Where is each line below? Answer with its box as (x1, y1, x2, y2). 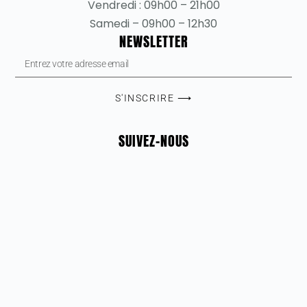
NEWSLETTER (119, 31, 188, 53)
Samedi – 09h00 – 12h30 (90, 16, 217, 32)
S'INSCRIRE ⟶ (114, 93, 193, 104)
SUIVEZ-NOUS (118, 130, 189, 152)
